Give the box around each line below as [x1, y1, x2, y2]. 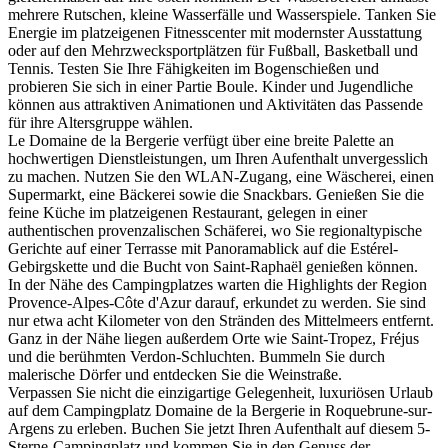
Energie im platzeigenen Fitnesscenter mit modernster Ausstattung [8, 24, 422, 42]
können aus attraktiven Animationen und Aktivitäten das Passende [8, 96, 423, 114]
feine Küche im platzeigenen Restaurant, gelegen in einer [8, 204, 367, 222]
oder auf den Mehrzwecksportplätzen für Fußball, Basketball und [8, 42, 418, 60]
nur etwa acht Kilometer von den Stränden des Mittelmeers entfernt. [8, 312, 434, 330]
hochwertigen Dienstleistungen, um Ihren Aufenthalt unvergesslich [8, 150, 428, 168]
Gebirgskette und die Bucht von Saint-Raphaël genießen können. [8, 258, 418, 276]
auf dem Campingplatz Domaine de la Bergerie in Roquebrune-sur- [8, 402, 432, 420]
